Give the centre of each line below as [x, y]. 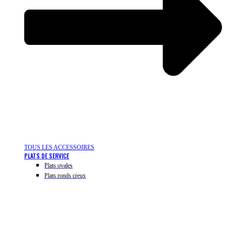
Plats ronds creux [65, 176]
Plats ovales [59, 166]
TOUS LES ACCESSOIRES [59, 148]
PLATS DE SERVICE [47, 156]
